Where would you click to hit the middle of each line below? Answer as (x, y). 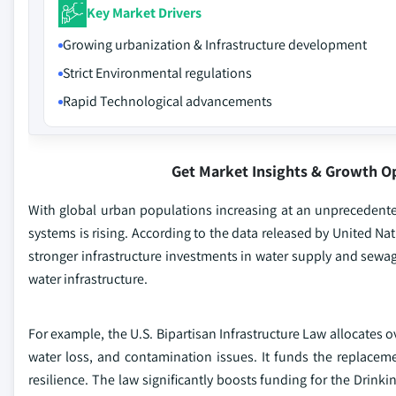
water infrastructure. (88, 279)
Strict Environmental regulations (157, 73)
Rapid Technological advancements (168, 101)
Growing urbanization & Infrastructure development (215, 45)
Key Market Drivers (144, 12)
